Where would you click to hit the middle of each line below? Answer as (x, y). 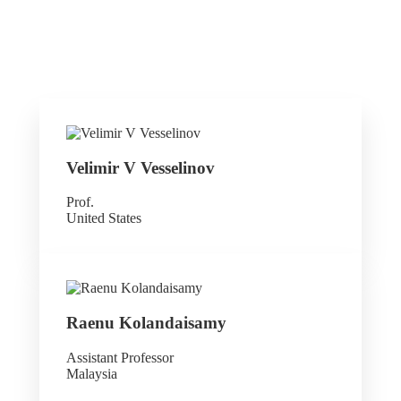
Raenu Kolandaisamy (146, 323)
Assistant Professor (120, 357)
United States (104, 218)
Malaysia (92, 373)
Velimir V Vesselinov (141, 167)
